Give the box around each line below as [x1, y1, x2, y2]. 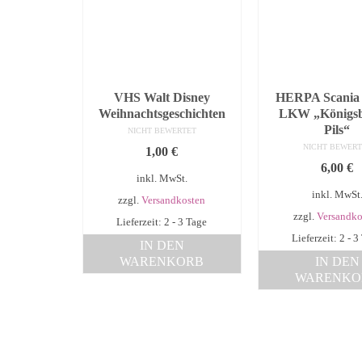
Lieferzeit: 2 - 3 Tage [116, 217, 208, 229]
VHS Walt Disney [113, 90, 210, 105]
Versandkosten [141, 195, 206, 207]
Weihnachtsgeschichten [98, 107, 225, 121]
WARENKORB [120, 255, 204, 269]
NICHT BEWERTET [127, 126, 196, 136]
